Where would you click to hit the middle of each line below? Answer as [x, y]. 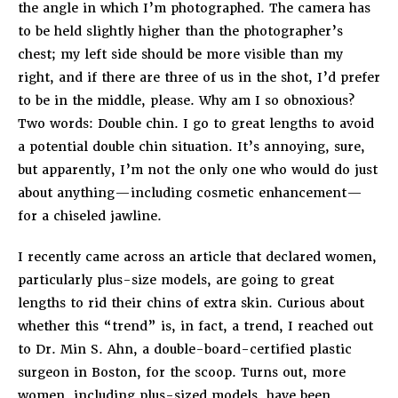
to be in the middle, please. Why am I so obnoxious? [186, 100]
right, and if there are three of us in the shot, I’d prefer [199, 77]
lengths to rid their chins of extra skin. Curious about [191, 302]
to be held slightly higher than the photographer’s [180, 31]
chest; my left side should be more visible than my [180, 54]
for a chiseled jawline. [90, 215]
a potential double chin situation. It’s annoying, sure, [191, 146]
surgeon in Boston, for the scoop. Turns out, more [182, 372]
